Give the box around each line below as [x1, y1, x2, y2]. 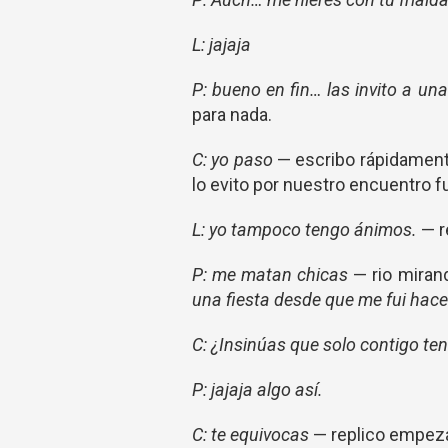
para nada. [192, 104, 272, 125]
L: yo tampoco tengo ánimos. [192, 219, 421, 240]
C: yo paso [192, 149, 278, 170]
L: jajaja [192, 34, 251, 55]
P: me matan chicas [192, 264, 354, 285]
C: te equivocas [192, 424, 313, 445]
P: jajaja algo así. [192, 379, 323, 400]
